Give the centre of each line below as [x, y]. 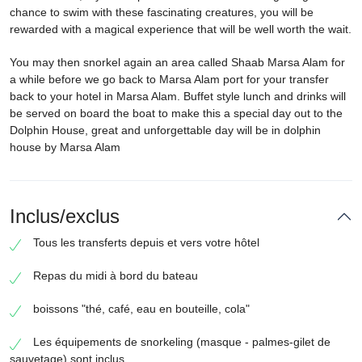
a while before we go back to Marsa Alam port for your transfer [169, 79]
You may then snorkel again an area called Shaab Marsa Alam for [177, 62]
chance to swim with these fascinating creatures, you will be [162, 12]
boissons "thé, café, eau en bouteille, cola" [141, 309]
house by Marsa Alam [65, 147]
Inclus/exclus [65, 216]
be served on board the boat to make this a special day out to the [176, 113]
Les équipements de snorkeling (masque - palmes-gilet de [182, 342]
